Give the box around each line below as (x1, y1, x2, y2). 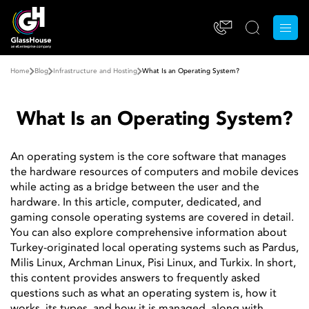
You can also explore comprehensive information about (10, 228, 287, 239)
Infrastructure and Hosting (53, 68, 137, 74)
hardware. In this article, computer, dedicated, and (10, 197, 261, 208)
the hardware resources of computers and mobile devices (10, 167, 299, 178)
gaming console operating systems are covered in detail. (10, 212, 294, 223)
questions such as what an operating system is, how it (10, 288, 277, 299)
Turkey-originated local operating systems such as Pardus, (10, 243, 299, 254)
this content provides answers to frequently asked (10, 273, 260, 284)
